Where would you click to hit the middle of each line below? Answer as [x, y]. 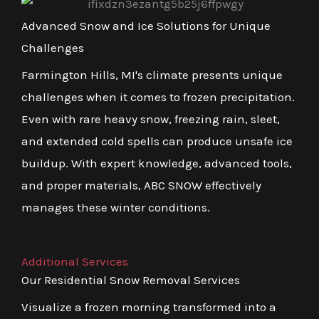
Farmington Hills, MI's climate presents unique [152, 74]
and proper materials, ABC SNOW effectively [141, 185]
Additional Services [75, 261]
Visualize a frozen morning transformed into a [149, 307]
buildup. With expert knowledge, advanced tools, [157, 163]
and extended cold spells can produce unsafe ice [157, 141]
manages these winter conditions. [116, 207]
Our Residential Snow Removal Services [131, 279]
